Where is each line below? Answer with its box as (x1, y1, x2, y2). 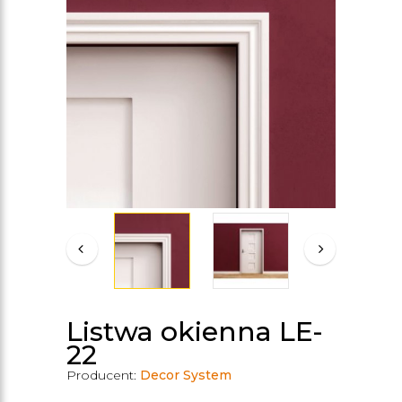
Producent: (66, 367, 140, 383)
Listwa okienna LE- (66, 315, 323, 348)
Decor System (140, 367, 232, 383)
